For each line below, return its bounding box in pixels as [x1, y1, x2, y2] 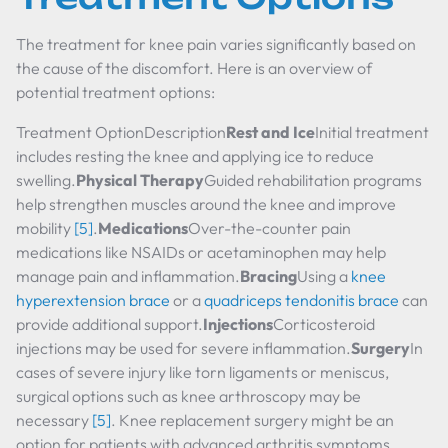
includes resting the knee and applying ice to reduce [16, 146, 374, 166]
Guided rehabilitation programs [204, 170, 422, 190]
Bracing [240, 266, 297, 286]
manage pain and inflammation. [16, 266, 240, 286]
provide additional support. [16, 314, 203, 334]
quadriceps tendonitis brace [204, 290, 399, 310]
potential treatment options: [16, 82, 215, 102]
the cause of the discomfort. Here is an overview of [16, 58, 372, 78]
